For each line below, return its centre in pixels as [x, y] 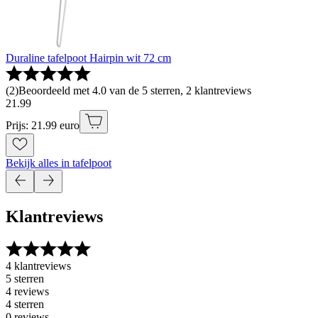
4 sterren [25, 305]
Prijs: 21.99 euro [43, 125]
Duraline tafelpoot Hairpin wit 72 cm [88, 57]
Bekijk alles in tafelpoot [59, 163]
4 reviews [27, 292]
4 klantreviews [38, 266]
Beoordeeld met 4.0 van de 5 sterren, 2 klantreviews [135, 90]
